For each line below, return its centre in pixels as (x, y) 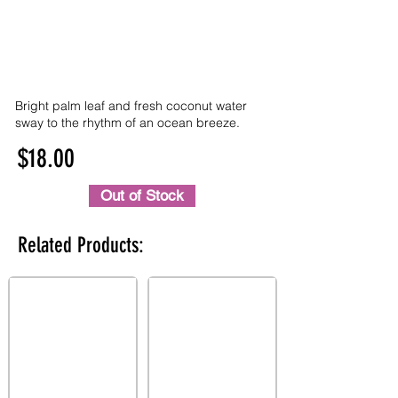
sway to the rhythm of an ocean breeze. (127, 123)
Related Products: (81, 245)
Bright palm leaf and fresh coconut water (131, 106)
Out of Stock (142, 195)
